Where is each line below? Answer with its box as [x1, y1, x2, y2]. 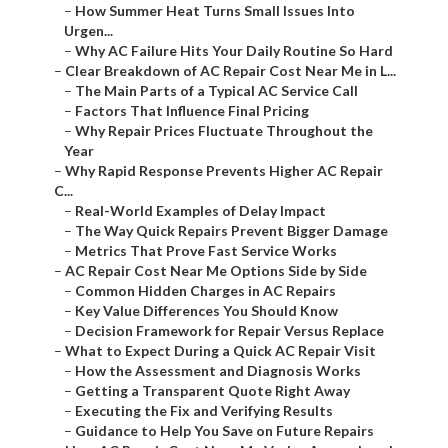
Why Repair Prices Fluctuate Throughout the [75, 122, 373, 140]
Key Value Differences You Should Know [75, 302, 338, 320]
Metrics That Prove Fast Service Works [75, 242, 337, 260]
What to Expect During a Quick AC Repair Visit [65, 342, 376, 360]
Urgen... [64, 22, 113, 40]
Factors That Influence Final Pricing [75, 102, 309, 120]
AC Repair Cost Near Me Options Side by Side [65, 262, 367, 280]
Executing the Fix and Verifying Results [75, 402, 333, 420]
